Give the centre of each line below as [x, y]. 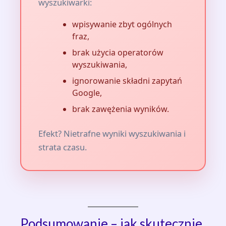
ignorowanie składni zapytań [127, 80]
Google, [87, 93]
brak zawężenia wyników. [120, 109]
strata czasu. [63, 147]
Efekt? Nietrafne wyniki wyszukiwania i [112, 133]
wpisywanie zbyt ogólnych [122, 24]
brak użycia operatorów [118, 52]
